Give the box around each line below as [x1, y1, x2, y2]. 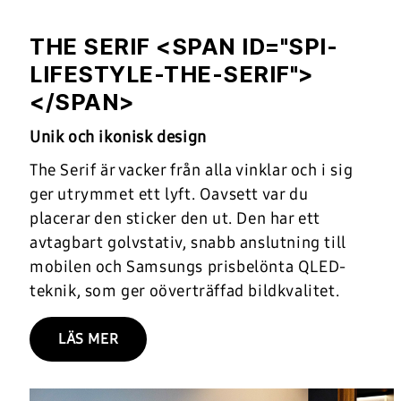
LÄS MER [58, 329, 119, 347]
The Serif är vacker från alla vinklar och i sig [30, 159, 354, 180]
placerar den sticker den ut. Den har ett [30, 208, 321, 228]
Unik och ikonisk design [30, 126, 207, 147]
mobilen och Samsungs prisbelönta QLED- [30, 256, 346, 277]
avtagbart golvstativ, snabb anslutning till [30, 232, 346, 252]
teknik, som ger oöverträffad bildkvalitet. [30, 280, 340, 301]
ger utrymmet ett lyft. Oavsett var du [30, 183, 309, 204]
